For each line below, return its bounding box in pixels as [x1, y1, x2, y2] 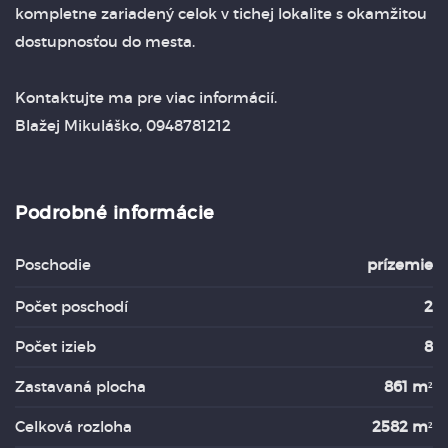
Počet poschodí [15, 297, 128, 316]
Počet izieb [15, 337, 96, 356]
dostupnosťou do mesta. [15, 32, 195, 51]
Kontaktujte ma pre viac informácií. [15, 88, 277, 107]
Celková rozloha [15, 417, 132, 436]
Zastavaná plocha [15, 377, 146, 396]
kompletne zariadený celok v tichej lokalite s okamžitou [15, 4, 427, 23]
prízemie [367, 255, 433, 274]
